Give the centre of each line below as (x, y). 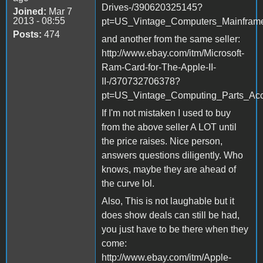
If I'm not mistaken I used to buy (166, 113)
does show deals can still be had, (171, 215)
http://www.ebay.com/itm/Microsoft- (173, 53)
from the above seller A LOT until (169, 127)
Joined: (30, 11)
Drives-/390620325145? (152, 7)
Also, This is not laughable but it (168, 201)
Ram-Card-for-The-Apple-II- (159, 67)
